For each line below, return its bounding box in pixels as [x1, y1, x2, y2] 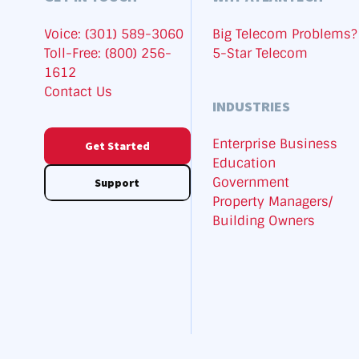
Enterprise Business [212, 135, 338, 153]
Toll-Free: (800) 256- [44, 45, 171, 63]
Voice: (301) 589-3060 [44, 26, 184, 43]
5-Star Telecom [212, 45, 309, 63]
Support [95, 175, 140, 191]
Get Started [84, 139, 150, 154]
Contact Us [44, 83, 112, 101]
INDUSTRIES [212, 97, 291, 116]
